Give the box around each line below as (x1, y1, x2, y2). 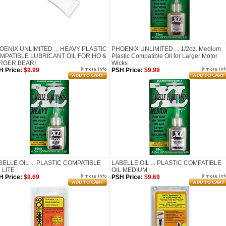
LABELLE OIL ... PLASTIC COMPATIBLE (111, 159, 221, 166)
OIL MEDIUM (111, 166, 147, 174)
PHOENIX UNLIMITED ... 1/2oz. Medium (111, 45, 221, 52)
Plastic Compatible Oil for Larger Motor (111, 52, 217, 60)
